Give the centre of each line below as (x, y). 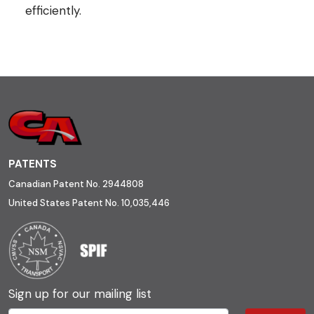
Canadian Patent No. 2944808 (76, 184)
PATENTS (33, 164)
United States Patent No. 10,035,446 (89, 203)
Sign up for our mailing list (80, 293)
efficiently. (53, 10)
